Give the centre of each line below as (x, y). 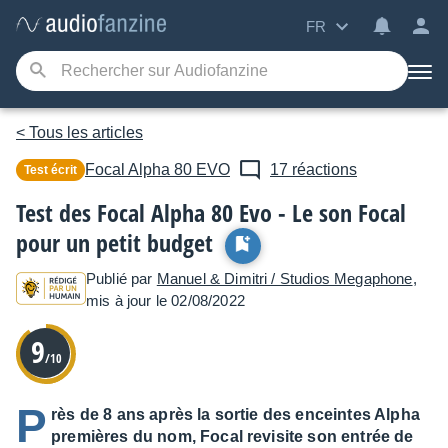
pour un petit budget (114, 242)
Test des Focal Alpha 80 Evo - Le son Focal (211, 212)
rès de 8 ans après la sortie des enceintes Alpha (235, 414)
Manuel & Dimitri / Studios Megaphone (284, 278)
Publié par (121, 278)
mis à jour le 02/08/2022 (165, 300)
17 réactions (313, 169)
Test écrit (53, 170)
